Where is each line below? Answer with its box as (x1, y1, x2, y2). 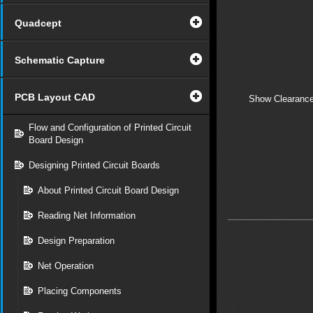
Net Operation (38, 261, 94, 271)
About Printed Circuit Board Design (38, 185, 179, 196)
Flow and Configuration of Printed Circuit (29, 122, 191, 133)
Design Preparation (38, 235, 115, 246)
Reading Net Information (38, 210, 136, 221)
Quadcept (15, 17, 61, 29)
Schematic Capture (15, 54, 105, 66)
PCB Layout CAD (15, 92, 95, 103)
